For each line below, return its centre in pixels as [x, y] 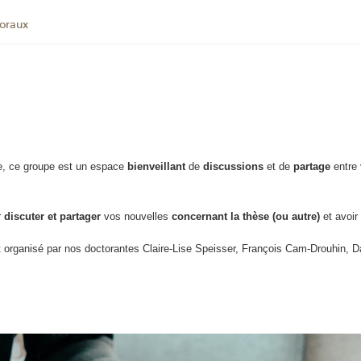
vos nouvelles [135, 216]
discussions [235, 167]
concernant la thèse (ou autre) [245, 216]
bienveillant [158, 167]
